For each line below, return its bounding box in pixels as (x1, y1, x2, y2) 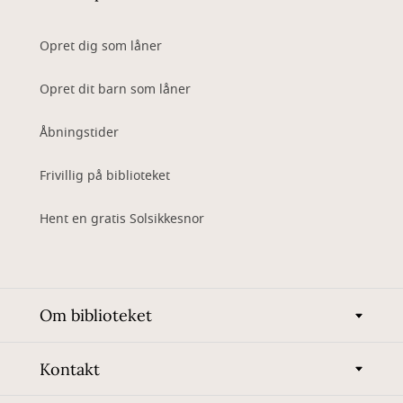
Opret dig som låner (40, 37, 162, 56)
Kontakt (40, 358, 100, 380)
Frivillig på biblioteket (40, 166, 170, 185)
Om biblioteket (40, 305, 152, 326)
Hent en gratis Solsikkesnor (40, 210, 204, 228)
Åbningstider (40, 123, 119, 142)
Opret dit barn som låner (40, 80, 191, 99)
